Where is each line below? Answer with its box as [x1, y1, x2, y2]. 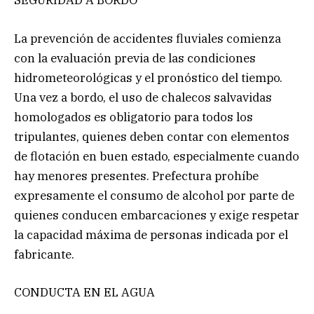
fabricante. [14, 246, 74, 262]
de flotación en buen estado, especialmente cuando [14, 148, 299, 164]
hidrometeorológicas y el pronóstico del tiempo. [14, 69, 282, 86]
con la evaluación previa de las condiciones [14, 50, 256, 66]
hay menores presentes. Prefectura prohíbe [14, 168, 259, 184]
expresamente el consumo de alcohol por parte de [14, 187, 294, 203]
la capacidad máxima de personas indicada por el [14, 226, 288, 243]
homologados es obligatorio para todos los [14, 109, 253, 125]
